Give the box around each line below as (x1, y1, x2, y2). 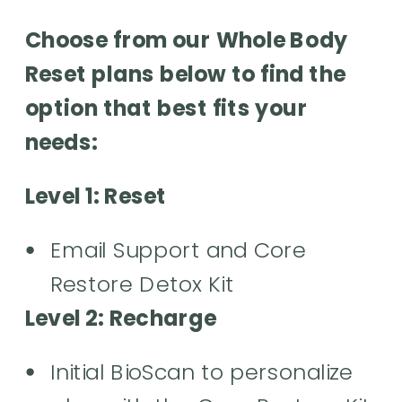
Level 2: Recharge (25, 302, 222, 333)
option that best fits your (25, 92, 309, 124)
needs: (25, 127, 99, 157)
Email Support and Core (50, 234, 307, 266)
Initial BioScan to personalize (50, 356, 354, 388)
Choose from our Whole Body (25, 24, 348, 56)
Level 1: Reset (25, 180, 171, 212)
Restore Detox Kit (50, 268, 240, 300)
